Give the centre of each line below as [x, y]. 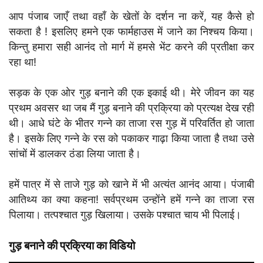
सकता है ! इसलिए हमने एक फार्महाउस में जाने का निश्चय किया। [131, 31]
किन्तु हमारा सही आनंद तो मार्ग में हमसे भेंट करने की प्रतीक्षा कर [131, 46]
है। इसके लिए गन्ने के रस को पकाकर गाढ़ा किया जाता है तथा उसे [131, 138]
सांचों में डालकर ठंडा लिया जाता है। [75, 153]
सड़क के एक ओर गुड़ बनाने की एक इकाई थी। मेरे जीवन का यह [131, 92]
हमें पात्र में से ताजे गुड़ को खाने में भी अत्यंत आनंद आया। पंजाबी [131, 184]
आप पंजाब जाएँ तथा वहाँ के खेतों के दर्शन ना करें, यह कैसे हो [131, 16]
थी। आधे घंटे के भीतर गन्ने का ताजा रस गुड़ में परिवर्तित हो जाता [131, 123]
